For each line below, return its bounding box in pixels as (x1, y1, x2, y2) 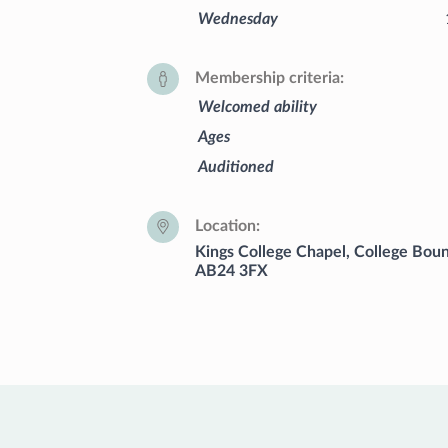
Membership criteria (195, 70, 340, 87)
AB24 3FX (195, 262, 268, 279)
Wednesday (198, 10, 278, 27)
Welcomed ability (198, 98, 317, 115)
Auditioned (198, 158, 274, 175)
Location (195, 218, 256, 235)
